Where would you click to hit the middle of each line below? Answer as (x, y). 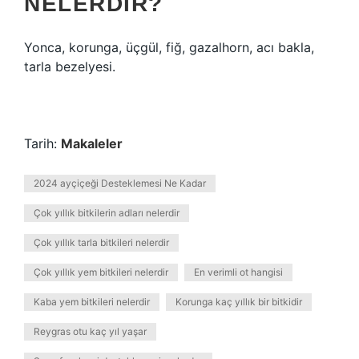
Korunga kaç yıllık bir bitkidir (239, 302)
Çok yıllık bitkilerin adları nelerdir (107, 213)
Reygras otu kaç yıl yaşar (90, 331)
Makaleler (92, 143)
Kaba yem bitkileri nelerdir (92, 302)
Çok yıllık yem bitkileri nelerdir (101, 272)
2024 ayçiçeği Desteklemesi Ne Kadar (120, 183)
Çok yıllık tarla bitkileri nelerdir (101, 242)
